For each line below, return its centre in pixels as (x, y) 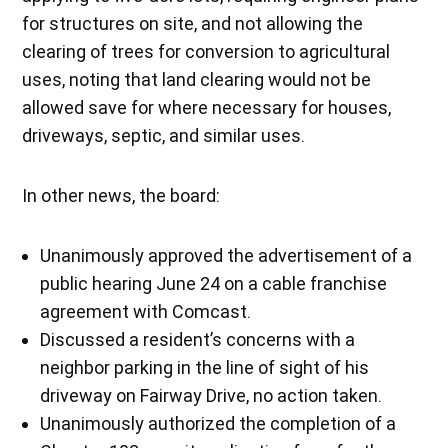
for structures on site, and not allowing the (193, 23)
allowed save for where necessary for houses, (207, 107)
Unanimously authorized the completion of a (218, 423)
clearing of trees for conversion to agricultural (206, 51)
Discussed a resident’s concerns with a (198, 339)
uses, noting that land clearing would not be (197, 79)
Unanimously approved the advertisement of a (226, 255)
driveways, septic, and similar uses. (164, 135)
